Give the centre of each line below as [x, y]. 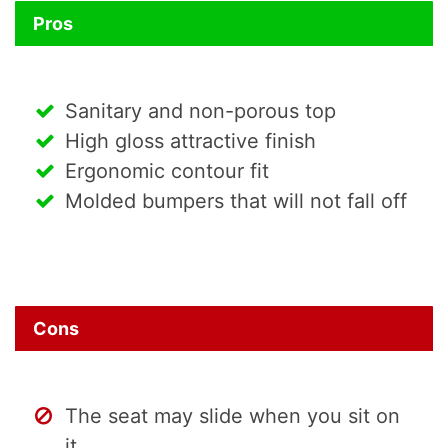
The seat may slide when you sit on [232, 416]
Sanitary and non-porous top [200, 111]
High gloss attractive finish [190, 141]
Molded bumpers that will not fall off [236, 201]
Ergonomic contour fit [167, 171]
